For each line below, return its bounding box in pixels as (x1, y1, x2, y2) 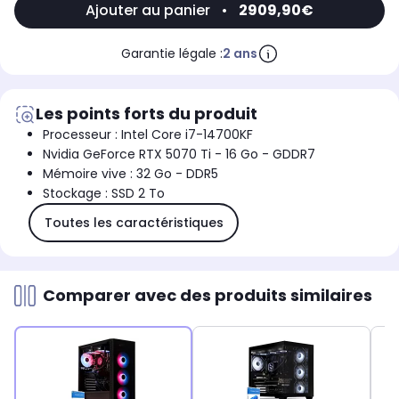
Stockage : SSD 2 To (43, 184, 165, 203)
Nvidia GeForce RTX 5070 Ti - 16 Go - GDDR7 (43, 145, 315, 164)
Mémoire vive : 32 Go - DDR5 (43, 165, 218, 183)
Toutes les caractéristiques (44, 213, 224, 232)
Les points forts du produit (36, 102, 257, 126)
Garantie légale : (120, 45, 223, 63)
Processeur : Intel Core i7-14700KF (43, 126, 253, 144)
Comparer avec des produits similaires (43, 284, 372, 307)
